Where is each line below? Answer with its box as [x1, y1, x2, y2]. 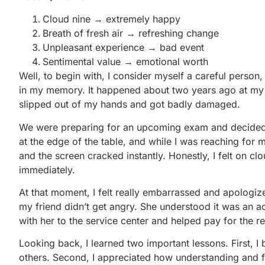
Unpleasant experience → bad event [43, 41, 204, 54]
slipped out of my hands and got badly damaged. [19, 98, 240, 111]
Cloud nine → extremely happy [43, 13, 180, 25]
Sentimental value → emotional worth [43, 56, 208, 68]
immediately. [19, 163, 75, 176]
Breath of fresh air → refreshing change [43, 27, 219, 40]
